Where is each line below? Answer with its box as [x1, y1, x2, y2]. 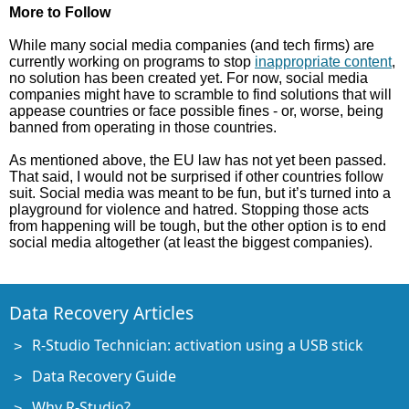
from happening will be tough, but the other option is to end [9, 218, 386, 234]
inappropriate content [255, 54, 392, 69]
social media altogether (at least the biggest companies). [9, 235, 372, 250]
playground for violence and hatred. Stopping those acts [9, 202, 369, 217]
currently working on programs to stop [9, 54, 255, 69]
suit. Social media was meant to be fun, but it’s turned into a [9, 185, 391, 201]
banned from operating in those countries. [9, 120, 277, 135]
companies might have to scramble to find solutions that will [9, 87, 392, 102]
